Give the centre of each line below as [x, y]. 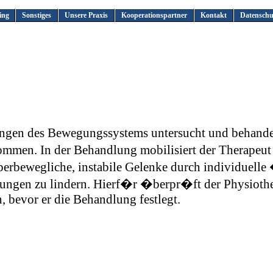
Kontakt [214, 15]
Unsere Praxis [87, 15]
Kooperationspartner [154, 15]
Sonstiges [37, 15]
